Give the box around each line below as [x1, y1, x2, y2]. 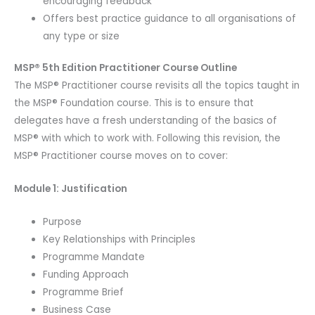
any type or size [43, 29, 120, 43]
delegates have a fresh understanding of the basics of [14, 114, 277, 128]
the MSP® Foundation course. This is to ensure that [14, 96, 254, 110]
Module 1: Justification [14, 181, 127, 195]
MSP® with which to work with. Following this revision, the [14, 131, 281, 146]
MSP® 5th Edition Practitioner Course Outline [14, 61, 237, 75]
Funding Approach [43, 267, 129, 281]
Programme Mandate [43, 250, 146, 264]
